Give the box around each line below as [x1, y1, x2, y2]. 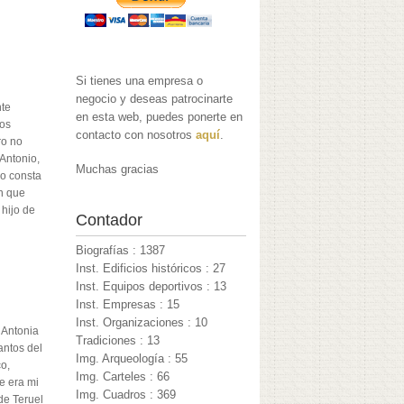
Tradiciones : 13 [76, 334, 161, 348]
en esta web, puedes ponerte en [76, 110, 243, 124]
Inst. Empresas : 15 [76, 298, 180, 312]
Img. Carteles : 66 [76, 370, 170, 384]
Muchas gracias [76, 162, 160, 177]
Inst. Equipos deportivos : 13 [76, 280, 227, 294]
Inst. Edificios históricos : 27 [76, 262, 226, 276]
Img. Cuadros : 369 [76, 388, 177, 402]
